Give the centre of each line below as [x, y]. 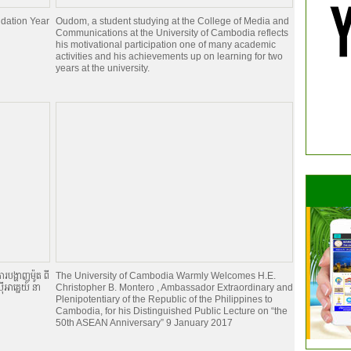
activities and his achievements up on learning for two [169, 56]
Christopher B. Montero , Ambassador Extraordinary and [174, 288]
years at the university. [103, 68]
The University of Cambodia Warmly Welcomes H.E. [166, 276]
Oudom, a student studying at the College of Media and [172, 21]
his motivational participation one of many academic [166, 45]
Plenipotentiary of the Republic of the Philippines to [164, 299]
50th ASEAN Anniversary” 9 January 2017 [144, 323]
